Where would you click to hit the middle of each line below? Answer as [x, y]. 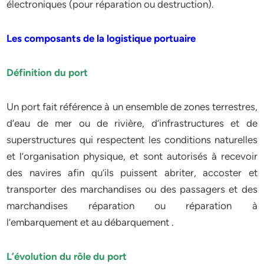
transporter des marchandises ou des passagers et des [132, 189]
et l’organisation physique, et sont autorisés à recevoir [132, 156]
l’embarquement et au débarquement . [90, 222]
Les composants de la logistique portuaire [101, 38]
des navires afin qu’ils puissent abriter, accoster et [132, 173]
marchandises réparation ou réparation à [132, 206]
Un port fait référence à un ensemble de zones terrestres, [132, 107]
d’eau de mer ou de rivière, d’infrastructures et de [132, 123]
